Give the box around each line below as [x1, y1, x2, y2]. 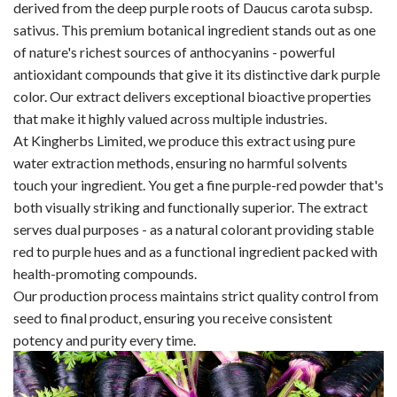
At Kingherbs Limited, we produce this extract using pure [13, 132, 355, 149]
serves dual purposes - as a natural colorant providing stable [13, 221, 374, 237]
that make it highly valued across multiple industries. [13, 110, 327, 127]
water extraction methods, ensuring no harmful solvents [13, 154, 347, 171]
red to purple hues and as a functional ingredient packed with [13, 243, 378, 260]
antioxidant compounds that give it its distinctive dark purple [13, 66, 380, 82]
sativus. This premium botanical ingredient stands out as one [13, 21, 376, 38]
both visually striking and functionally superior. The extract [13, 198, 368, 215]
